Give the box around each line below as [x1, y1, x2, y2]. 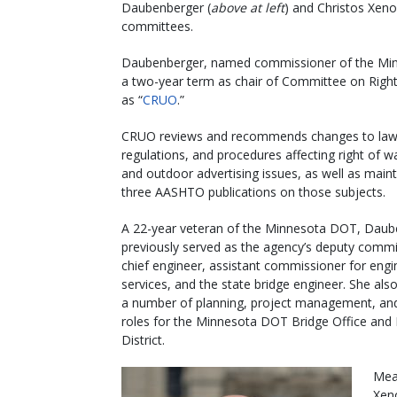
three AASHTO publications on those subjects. [121, 183, 385, 201]
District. [121, 331, 165, 349]
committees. [121, 18, 193, 35]
